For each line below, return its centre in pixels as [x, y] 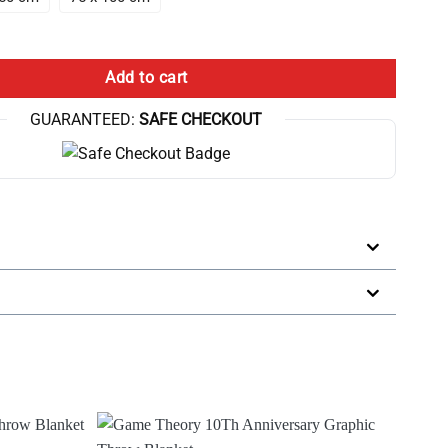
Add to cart [146, 77]
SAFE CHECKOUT [199, 120]
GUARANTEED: [83, 120]
